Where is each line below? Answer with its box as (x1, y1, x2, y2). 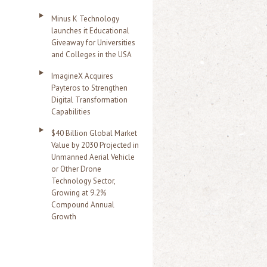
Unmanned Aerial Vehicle (51, 152, 135, 162)
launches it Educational (51, 26, 129, 36)
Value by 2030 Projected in (51, 140, 139, 150)
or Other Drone (51, 164, 101, 174)
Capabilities (51, 107, 91, 117)
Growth (51, 212, 76, 222)
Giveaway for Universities (51, 38, 135, 48)
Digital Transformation (51, 95, 128, 105)
